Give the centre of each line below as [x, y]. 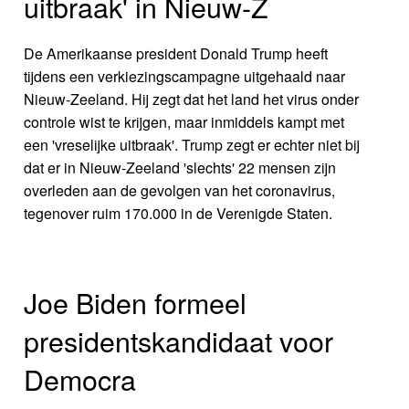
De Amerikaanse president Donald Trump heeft [176, 54]
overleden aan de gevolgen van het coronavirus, [180, 191]
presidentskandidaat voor [179, 340]
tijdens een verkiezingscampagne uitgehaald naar [185, 77]
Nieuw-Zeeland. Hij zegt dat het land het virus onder [192, 100]
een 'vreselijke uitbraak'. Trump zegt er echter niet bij [192, 145]
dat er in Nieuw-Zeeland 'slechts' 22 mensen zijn [180, 168]
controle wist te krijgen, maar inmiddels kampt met [184, 122]
